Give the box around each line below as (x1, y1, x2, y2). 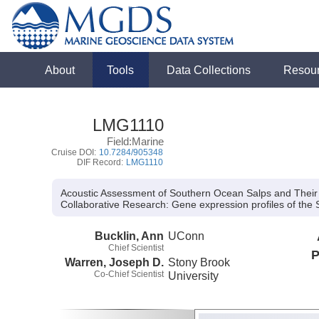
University (168, 268, 219, 282)
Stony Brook (168, 255, 231, 268)
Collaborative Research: (61, 199, 169, 210)
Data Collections (167, 63, 251, 76)
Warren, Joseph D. (65, 255, 164, 268)
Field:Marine (107, 135, 164, 147)
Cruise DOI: (51, 147, 99, 157)
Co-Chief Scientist (94, 268, 164, 279)
